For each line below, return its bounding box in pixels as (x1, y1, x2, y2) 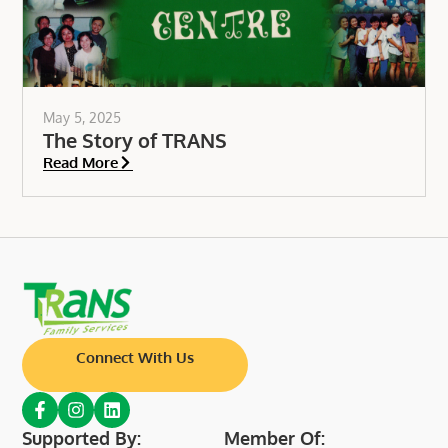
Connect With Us (76, 347, 195, 367)
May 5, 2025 (43, 108, 122, 126)
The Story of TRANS (43, 126, 228, 153)
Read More (43, 152, 119, 172)
